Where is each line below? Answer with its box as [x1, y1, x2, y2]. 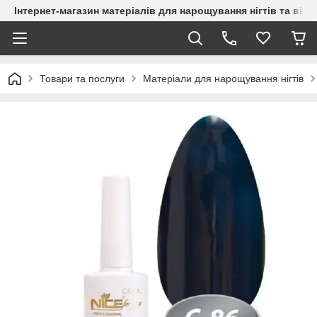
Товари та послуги [40, 73, 125, 84]
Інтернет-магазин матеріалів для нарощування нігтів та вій [14, 5, 309, 16]
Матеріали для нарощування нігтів [143, 73, 304, 84]
